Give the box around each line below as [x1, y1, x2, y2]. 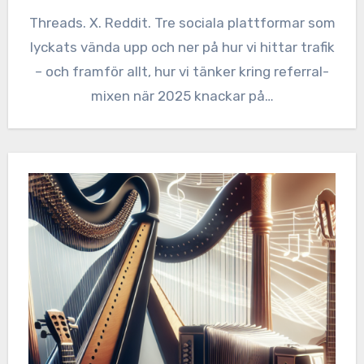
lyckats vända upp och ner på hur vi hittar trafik [29, 38, 335, 55]
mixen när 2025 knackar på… [90, 87, 274, 104]
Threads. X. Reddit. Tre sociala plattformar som [28, 14, 38, 31]
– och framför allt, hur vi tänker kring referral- [35, 63, 329, 80]
